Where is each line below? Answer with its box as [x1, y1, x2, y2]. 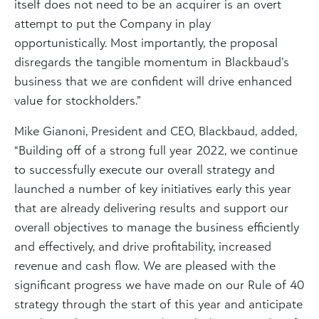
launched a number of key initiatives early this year [14, 180, 291, 196]
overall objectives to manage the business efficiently [14, 219, 299, 234]
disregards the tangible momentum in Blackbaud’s [14, 53, 289, 69]
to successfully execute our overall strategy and [14, 161, 275, 177]
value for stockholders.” [14, 92, 141, 108]
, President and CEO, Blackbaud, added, [85, 122, 297, 138]
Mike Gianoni [14, 122, 85, 138]
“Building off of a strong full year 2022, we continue [14, 142, 298, 157]
